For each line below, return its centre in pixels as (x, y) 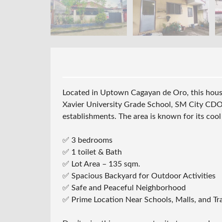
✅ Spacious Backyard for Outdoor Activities (139, 176)
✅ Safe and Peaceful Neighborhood (124, 188)
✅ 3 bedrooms (87, 140)
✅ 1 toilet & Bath (92, 152)
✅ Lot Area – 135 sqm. (101, 164)
